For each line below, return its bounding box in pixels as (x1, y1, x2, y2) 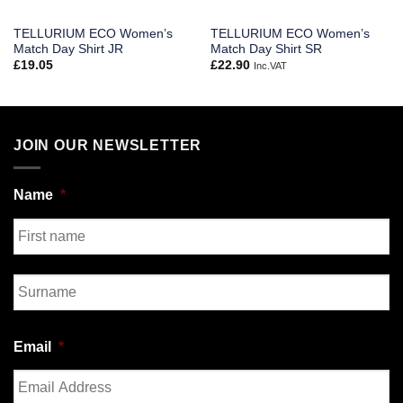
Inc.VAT (253, 60, 287, 72)
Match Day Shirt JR (13, 42, 123, 57)
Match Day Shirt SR (210, 42, 322, 57)
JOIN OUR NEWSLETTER (13, 138, 202, 154)
